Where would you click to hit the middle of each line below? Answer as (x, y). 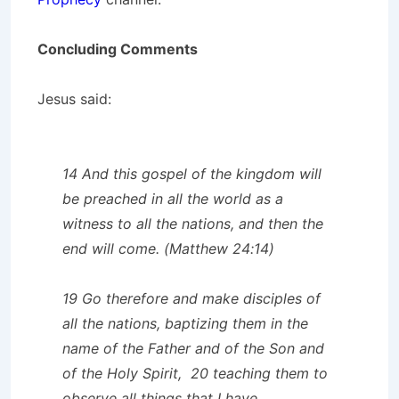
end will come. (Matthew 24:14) (168, 248)
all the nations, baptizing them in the (185, 323)
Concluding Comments (118, 49)
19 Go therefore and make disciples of (191, 298)
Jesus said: (74, 98)
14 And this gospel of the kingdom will (192, 173)
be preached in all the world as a (173, 198)
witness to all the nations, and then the (193, 223)
